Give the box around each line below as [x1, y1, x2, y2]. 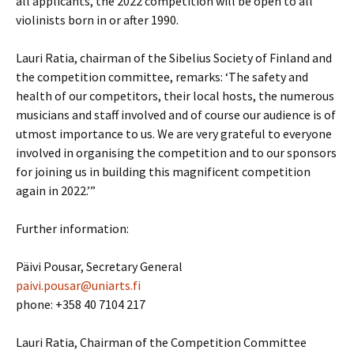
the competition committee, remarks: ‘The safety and [16, 69, 308, 85]
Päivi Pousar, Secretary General [16, 258, 183, 274]
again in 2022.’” [16, 183, 96, 198]
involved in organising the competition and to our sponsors [16, 145, 337, 160]
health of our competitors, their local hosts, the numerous [16, 88, 334, 104]
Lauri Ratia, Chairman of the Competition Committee [16, 334, 307, 350]
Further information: [16, 220, 129, 236]
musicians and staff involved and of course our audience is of [16, 107, 336, 122]
